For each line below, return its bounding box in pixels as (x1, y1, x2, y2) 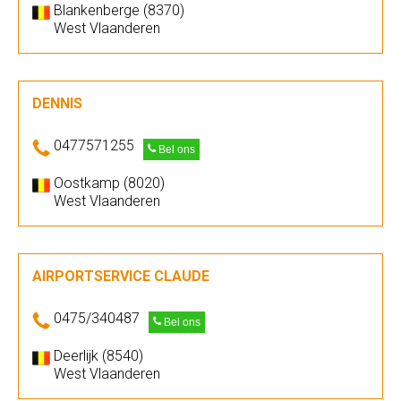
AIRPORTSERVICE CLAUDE (32, 268, 209, 285)
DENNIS (32, 95, 82, 112)
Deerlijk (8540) (54, 347, 143, 364)
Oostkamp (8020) (54, 175, 165, 192)
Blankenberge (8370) (54, 2, 184, 19)
